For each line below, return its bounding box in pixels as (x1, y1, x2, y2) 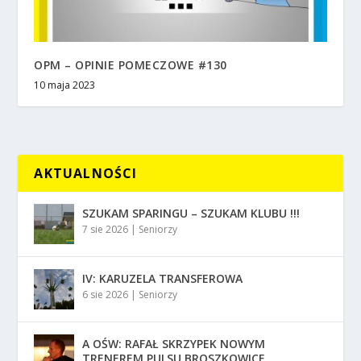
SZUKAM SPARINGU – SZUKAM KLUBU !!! (82, 205, 301, 222)
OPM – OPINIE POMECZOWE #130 (34, 57, 227, 73)
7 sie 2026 (82, 222, 129, 237)
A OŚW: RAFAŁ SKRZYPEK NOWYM (82, 336, 266, 352)
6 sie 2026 (82, 288, 129, 302)
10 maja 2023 (34, 78, 96, 93)
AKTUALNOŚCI (34, 164, 138, 183)
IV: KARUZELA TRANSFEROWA (82, 271, 243, 287)
